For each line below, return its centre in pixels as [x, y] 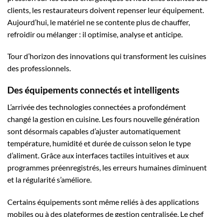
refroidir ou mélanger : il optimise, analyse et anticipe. [95, 34]
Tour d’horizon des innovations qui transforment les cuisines [107, 56]
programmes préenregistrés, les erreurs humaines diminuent [107, 167]
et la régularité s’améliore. [49, 179]
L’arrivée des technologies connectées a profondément [97, 107]
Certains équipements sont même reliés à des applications [103, 201]
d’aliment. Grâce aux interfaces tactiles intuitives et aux [98, 155]
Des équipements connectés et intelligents [93, 90]
